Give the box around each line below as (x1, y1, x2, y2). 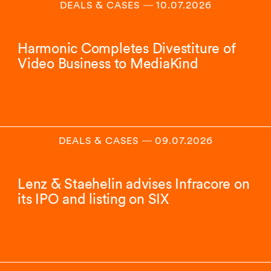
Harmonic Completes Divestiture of (18, 40, 235, 57)
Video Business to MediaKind (18, 55, 198, 72)
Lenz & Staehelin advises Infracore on (18, 175, 250, 192)
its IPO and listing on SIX (18, 191, 169, 207)
